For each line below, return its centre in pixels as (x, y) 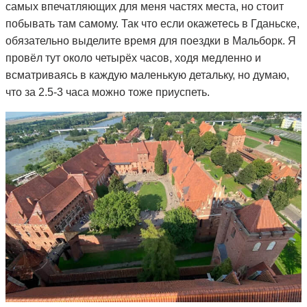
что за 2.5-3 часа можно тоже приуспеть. (108, 92)
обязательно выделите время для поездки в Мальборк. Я (151, 40)
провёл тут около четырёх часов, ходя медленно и (133, 58)
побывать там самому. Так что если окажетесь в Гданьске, (152, 23)
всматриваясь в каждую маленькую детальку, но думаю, (147, 75)
